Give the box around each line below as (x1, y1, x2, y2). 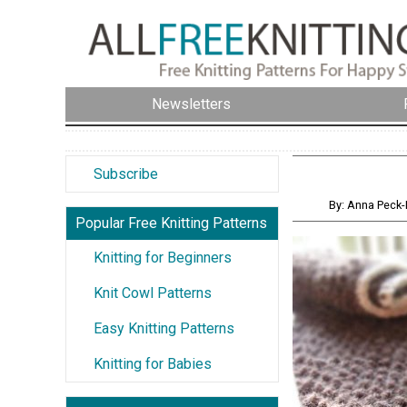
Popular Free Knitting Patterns (75, 213, 267, 232)
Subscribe (94, 164, 158, 183)
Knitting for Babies (94, 354, 212, 372)
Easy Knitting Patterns (94, 319, 234, 337)
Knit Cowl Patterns (94, 283, 212, 302)
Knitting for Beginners (94, 248, 232, 266)
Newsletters (152, 95, 231, 114)
